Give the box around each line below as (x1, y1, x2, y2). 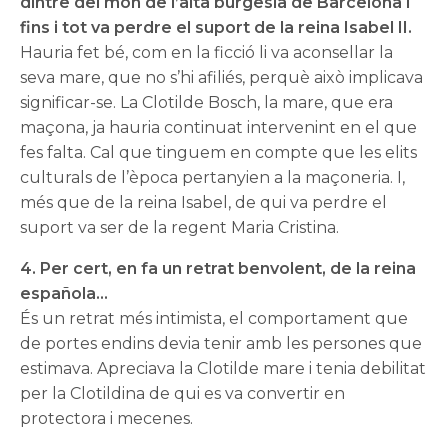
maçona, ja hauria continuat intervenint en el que (20, 118, 418, 138)
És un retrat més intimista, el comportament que (20, 309, 409, 329)
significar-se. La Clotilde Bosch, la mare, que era (20, 93, 394, 113)
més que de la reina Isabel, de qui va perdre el (20, 193, 388, 213)
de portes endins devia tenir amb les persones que (20, 334, 423, 354)
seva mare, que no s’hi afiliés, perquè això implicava (20, 68, 424, 88)
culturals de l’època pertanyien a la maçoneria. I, (20, 168, 406, 188)
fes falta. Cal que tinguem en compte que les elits (20, 143, 418, 163)
